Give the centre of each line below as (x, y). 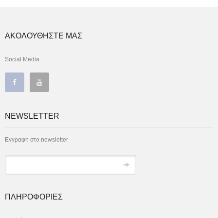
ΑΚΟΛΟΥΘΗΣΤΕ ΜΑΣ (44, 36)
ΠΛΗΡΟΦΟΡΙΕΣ (34, 197)
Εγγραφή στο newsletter (36, 139)
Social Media (22, 59)
